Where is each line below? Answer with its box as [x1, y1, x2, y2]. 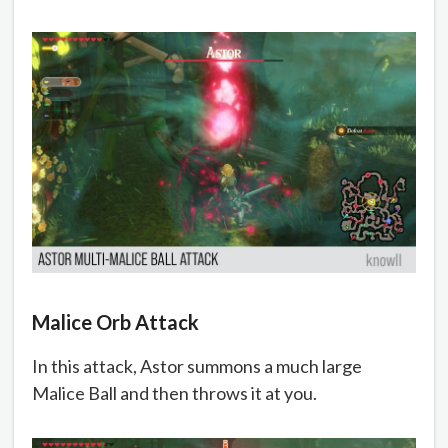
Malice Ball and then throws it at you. [32, 382, 317, 405]
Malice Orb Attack [32, 310, 199, 335]
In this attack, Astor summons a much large [32, 355, 362, 378]
